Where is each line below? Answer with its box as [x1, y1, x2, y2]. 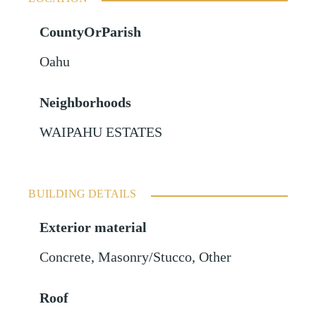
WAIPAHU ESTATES [39, 125, 163, 140]
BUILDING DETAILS [28, 188, 137, 200]
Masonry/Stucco [98, 250, 193, 265]
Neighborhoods [39, 95, 132, 111]
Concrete [39, 250, 92, 265]
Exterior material [39, 220, 147, 236]
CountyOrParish [39, 25, 142, 40]
